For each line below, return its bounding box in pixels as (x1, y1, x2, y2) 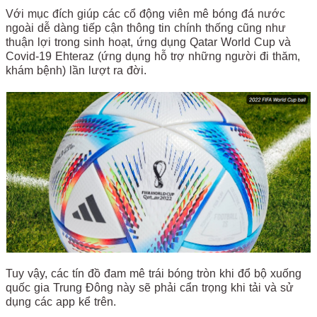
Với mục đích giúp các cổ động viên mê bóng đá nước (6, 8, 285, 20)
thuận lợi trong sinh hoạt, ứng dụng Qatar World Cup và (6, 36, 291, 48)
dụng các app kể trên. (6, 295, 120, 308)
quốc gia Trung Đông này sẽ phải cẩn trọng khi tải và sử (6, 281, 294, 294)
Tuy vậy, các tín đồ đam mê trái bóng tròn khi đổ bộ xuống (6, 267, 301, 279)
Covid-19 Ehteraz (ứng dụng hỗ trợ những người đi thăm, (6, 50, 300, 62)
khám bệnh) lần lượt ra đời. (6, 64, 150, 76)
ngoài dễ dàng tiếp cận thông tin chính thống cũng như (6, 22, 286, 34)
